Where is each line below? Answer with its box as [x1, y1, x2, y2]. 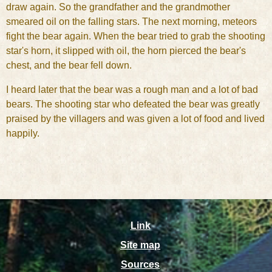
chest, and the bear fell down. [6, 60, 132, 70]
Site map [120, 240, 160, 250]
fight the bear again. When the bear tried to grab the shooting [6, 31, 265, 41]
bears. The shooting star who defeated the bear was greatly [6, 99, 260, 109]
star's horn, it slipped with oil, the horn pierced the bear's [6, 46, 246, 56]
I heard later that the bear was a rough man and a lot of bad [6, 84, 258, 95]
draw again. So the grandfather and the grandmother [6, 2, 230, 12]
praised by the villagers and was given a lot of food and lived [6, 114, 265, 124]
